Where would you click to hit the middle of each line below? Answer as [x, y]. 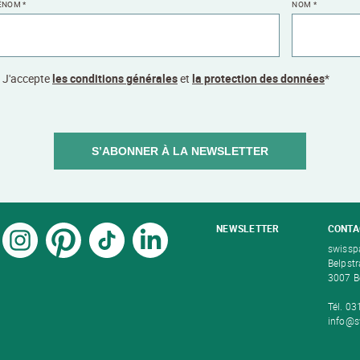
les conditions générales [115, 79]
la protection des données [258, 79]
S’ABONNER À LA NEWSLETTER [180, 151]
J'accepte [27, 79]
